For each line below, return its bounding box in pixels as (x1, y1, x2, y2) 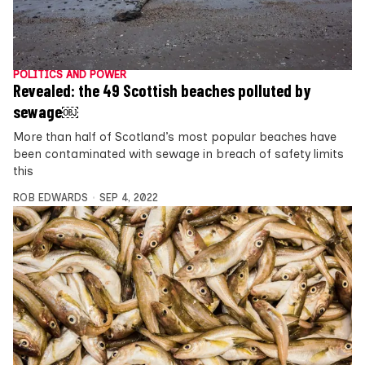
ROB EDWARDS (13, 191, 88, 204)
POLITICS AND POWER (13, 68, 126, 81)
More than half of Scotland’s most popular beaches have (13, 129, 336, 144)
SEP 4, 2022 (99, 191, 158, 204)
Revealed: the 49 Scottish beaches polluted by (13, 80, 310, 100)
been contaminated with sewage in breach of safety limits (13, 146, 344, 161)
